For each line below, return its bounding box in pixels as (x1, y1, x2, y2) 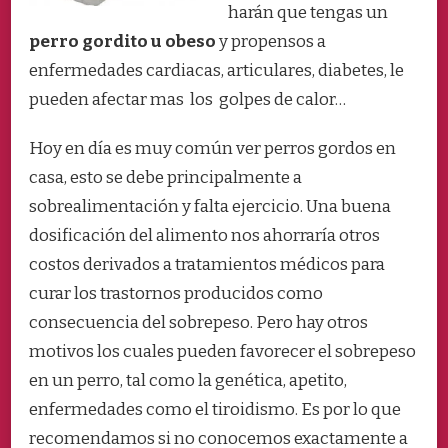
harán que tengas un (228, 2, 388, 24)
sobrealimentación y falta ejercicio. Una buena (29, 196, 391, 218)
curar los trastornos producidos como (29, 283, 323, 305)
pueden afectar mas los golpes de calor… (29, 89, 346, 111)
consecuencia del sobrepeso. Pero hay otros (29, 312, 368, 334)
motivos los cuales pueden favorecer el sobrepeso (29, 341, 416, 363)
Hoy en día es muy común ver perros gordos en (29, 138, 396, 160)
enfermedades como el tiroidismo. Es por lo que (29, 399, 401, 421)
